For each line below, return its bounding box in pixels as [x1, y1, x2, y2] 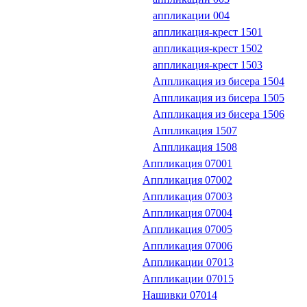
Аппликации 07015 [143, 273, 234, 285]
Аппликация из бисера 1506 [153, 108, 284, 121]
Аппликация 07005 [143, 223, 232, 236]
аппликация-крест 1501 [153, 26, 262, 38]
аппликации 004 [153, 10, 230, 22]
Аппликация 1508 [153, 141, 237, 153]
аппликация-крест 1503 [153, 59, 262, 71]
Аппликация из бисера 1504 [153, 75, 284, 88]
